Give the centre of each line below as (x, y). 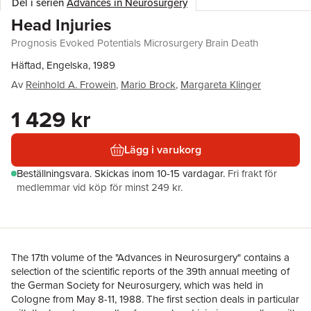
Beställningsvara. (56, 174)
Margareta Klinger (221, 85)
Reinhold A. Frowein (71, 85)
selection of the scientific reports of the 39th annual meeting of (150, 271)
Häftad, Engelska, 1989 (63, 65)
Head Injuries (61, 25)
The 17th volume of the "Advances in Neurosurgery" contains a (150, 258)
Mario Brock (148, 85)
